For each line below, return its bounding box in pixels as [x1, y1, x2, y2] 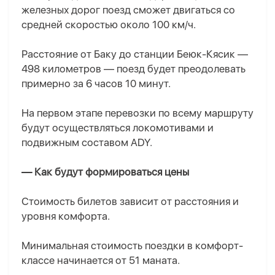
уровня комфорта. [21, 210, 110, 223]
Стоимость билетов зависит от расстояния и [21, 195, 239, 208]
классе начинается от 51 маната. [21, 254, 180, 267]
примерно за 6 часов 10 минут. [21, 77, 171, 90]
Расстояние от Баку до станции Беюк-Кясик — [21, 48, 248, 61]
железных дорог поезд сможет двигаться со [21, 4, 235, 17]
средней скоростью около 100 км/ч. [21, 18, 196, 31]
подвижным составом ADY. [21, 136, 152, 149]
